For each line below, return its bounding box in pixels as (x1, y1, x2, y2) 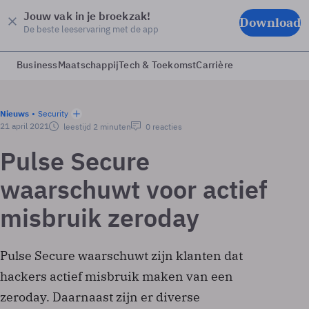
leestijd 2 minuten (61, 121, 131, 132)
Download (239, 14, 301, 30)
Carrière (196, 59, 234, 71)
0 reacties (143, 121, 182, 132)
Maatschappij (57, 59, 119, 71)
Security (38, 108, 68, 119)
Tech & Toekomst (119, 59, 197, 71)
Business (17, 59, 58, 71)
